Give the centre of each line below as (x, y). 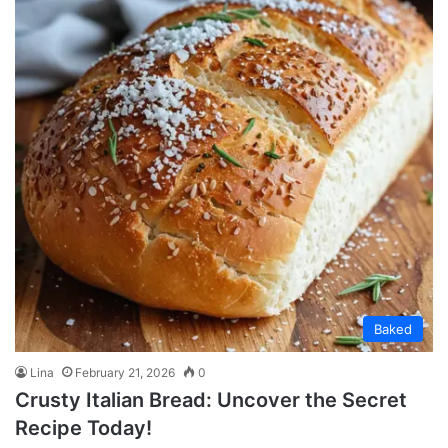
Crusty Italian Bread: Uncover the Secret (211, 400)
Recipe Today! (83, 428)
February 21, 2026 (125, 372)
